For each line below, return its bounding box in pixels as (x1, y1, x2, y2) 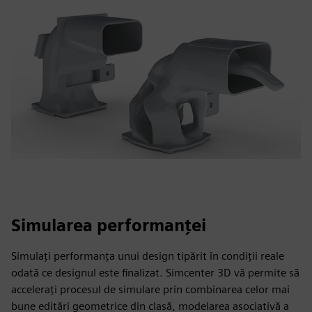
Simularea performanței (11, 215, 206, 235)
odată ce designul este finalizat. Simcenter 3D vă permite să (11, 266, 299, 279)
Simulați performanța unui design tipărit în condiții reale (11, 249, 284, 263)
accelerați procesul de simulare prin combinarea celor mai (11, 283, 290, 296)
